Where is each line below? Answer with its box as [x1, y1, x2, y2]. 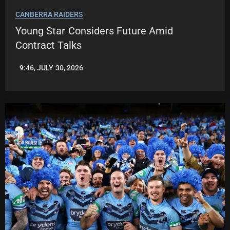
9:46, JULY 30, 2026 [20, 64, 83, 72]
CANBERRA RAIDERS [15, 10, 83, 19]
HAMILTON [15, 74, 51, 83]
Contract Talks [15, 39, 82, 52]
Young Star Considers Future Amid [15, 25, 174, 37]
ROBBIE [15, 67, 41, 76]
